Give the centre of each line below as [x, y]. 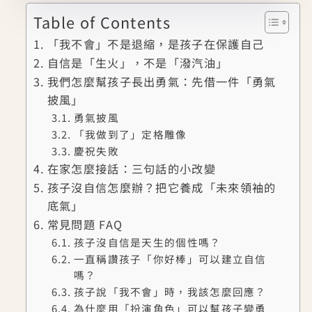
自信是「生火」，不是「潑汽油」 [138, 63]
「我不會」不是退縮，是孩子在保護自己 [156, 44]
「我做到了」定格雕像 [130, 134]
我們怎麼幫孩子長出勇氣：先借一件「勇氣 [162, 82]
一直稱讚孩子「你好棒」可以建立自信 [170, 259]
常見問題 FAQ [85, 225]
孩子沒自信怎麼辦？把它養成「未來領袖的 [162, 188]
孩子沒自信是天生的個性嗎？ [147, 242]
